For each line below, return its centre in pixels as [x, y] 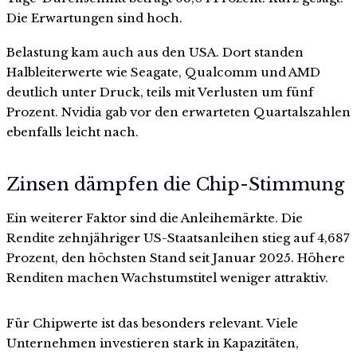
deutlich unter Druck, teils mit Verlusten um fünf [160, 92]
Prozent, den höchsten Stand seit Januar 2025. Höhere [176, 257]
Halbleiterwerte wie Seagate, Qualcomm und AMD [163, 73]
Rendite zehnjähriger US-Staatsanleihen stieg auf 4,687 [178, 237]
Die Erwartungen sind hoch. [94, 18]
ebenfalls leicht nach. [73, 132]
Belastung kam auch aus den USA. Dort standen [155, 53]
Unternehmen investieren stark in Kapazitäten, [153, 343]
